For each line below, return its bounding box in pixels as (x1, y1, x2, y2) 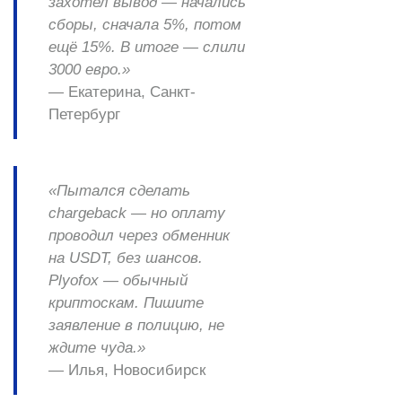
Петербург (48, 105, 120, 123)
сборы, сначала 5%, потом (48, 15, 241, 33)
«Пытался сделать (48, 181, 190, 199)
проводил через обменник (48, 226, 230, 244)
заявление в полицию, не (48, 316, 224, 334)
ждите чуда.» (48, 338, 145, 356)
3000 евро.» (48, 60, 130, 78)
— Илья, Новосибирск (48, 361, 205, 379)
